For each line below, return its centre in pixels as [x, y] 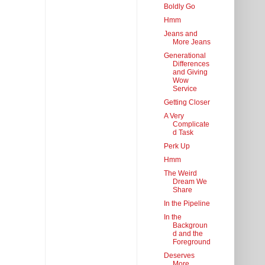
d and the [188, 234]
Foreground [191, 242]
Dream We [190, 182]
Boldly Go [179, 7]
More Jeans [191, 42]
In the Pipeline [187, 204]
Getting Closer [187, 103]
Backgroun [190, 226]
